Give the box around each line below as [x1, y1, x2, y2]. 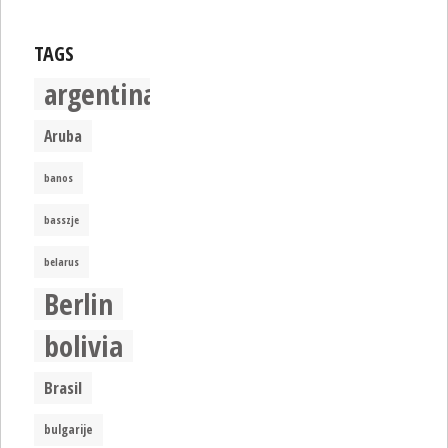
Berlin [44, 283, 114, 324]
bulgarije [44, 420, 94, 438]
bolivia [44, 325, 124, 366]
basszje [44, 212, 80, 227]
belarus [44, 254, 80, 269]
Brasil [44, 375, 83, 399]
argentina [44, 73, 157, 114]
